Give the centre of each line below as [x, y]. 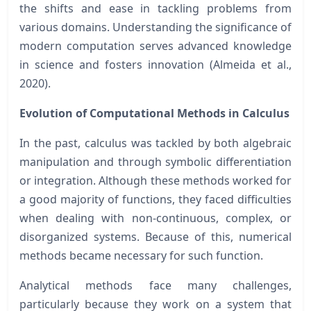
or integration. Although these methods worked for [155, 180]
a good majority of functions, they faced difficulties [155, 199]
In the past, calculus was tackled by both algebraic [155, 143]
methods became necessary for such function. [141, 255]
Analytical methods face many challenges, [155, 285]
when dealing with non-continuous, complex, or [155, 218]
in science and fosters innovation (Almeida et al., [155, 64]
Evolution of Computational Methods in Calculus [154, 113]
